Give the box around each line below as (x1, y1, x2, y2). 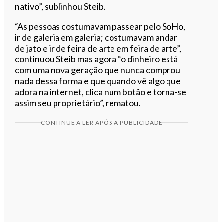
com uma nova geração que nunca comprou (15, 64, 181, 75)
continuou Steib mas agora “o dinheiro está (15, 53, 178, 64)
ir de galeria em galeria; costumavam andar (15, 31, 178, 43)
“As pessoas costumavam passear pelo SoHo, (15, 20, 186, 32)
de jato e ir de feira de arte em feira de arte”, (15, 42, 182, 54)
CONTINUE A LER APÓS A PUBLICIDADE (40, 118, 163, 126)
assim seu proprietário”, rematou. (15, 97, 141, 108)
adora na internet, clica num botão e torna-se (15, 86, 187, 97)
